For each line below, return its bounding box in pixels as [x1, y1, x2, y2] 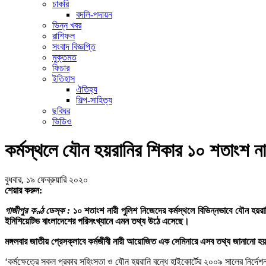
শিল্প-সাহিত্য [76, 95, 112, 105]
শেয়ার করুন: [5, 185, 42, 195]
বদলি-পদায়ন [76, 9, 112, 20]
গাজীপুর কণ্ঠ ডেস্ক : [5, 205, 71, 216]
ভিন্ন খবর [52, 20, 81, 30]
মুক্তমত [52, 52, 77, 62]
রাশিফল [52, 31, 75, 41]
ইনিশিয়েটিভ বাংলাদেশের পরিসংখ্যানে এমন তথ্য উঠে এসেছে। [5, 216, 189, 226]
